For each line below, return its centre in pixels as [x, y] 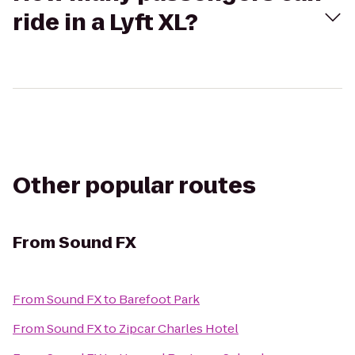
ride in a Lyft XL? [105, 23]
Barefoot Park [159, 299]
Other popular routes [134, 186]
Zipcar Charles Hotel [179, 328]
